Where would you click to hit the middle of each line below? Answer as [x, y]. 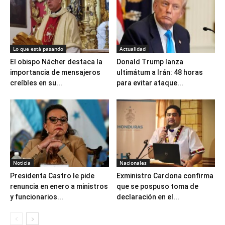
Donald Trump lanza [150, 62]
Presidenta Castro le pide [52, 176]
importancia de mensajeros [55, 73]
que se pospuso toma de [157, 187]
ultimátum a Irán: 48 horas [159, 73]
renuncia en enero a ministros [59, 187]
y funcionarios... [37, 197]
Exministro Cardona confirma [165, 176]
